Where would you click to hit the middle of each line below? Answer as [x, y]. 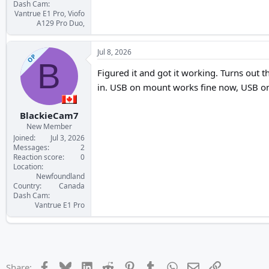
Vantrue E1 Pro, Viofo [50, 13]
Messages [30, 147]
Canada [72, 186]
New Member [49, 126]
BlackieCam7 [49, 115]
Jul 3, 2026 [68, 138]
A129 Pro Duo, [61, 23]
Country [26, 186]
